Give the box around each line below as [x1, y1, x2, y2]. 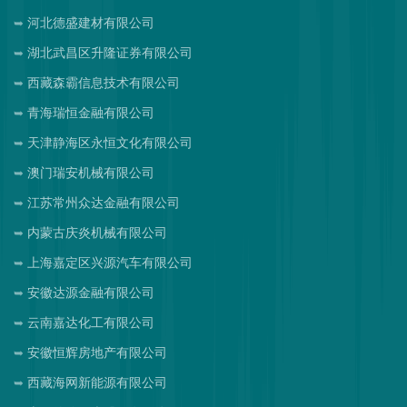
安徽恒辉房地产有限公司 [27, 346, 167, 360]
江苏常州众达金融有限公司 [27, 196, 180, 210]
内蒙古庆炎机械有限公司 [27, 226, 167, 240]
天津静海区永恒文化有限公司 [27, 136, 193, 150]
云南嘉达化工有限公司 [27, 316, 154, 330]
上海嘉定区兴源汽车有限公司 [27, 256, 193, 270]
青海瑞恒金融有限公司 [27, 106, 154, 120]
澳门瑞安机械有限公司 [27, 166, 154, 180]
